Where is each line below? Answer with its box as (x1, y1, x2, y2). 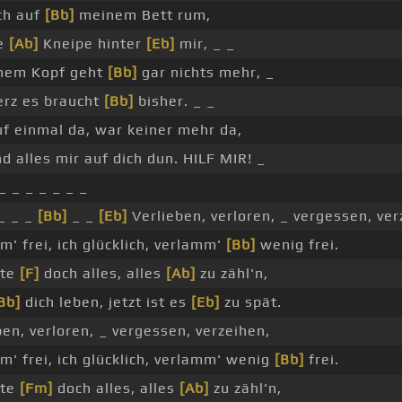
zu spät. (220, 293, 282, 311)
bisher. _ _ (134, 92, 215, 110)
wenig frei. (256, 236, 339, 254)
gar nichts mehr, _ (137, 64, 275, 82)
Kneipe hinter (39, 35, 146, 53)
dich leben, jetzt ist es (21, 293, 191, 311)
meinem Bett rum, (74, 6, 211, 24)
